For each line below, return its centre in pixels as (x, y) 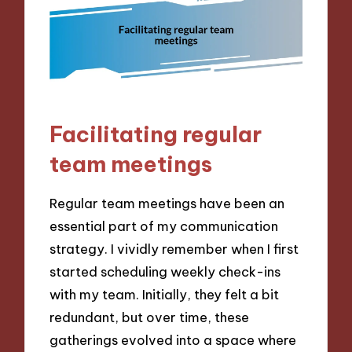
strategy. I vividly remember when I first (174, 248)
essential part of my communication (164, 225)
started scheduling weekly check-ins (165, 271)
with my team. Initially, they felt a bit (165, 294)
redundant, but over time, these (150, 317)
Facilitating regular (156, 134)
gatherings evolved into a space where (173, 339)
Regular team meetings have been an (167, 203)
